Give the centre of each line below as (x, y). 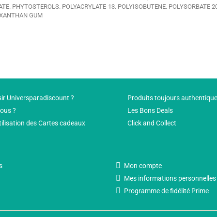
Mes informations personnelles (170, 178)
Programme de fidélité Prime (166, 191)
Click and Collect (152, 123)
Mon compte (143, 166)
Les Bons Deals (150, 110)
